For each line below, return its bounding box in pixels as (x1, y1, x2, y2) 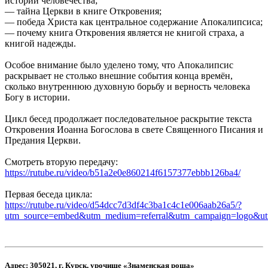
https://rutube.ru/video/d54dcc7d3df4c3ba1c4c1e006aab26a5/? (5, 200, 242, 211)
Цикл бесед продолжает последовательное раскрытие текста (5, 114, 252, 124)
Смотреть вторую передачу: (5, 157, 118, 167)
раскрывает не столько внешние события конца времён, (5, 71, 233, 81)
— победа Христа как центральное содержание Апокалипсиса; (5, 17, 263, 28)
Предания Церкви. (5, 135, 81, 146)
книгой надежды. (5, 38, 76, 49)
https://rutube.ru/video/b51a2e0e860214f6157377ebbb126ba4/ (5, 167, 240, 178)
